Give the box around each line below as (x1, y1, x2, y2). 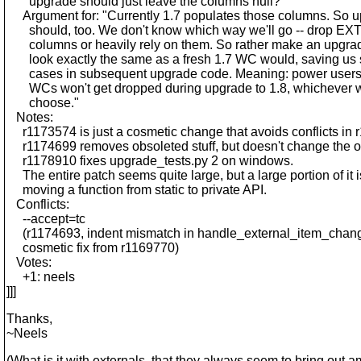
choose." (6, 96, 79, 110)
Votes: (6, 255, 52, 269)
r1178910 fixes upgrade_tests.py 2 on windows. (6, 154, 293, 168)
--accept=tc (6, 212, 85, 226)
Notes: (6, 110, 53, 124)
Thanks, (6, 312, 52, 326)
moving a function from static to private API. (6, 183, 267, 197)
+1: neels (6, 270, 75, 284)
